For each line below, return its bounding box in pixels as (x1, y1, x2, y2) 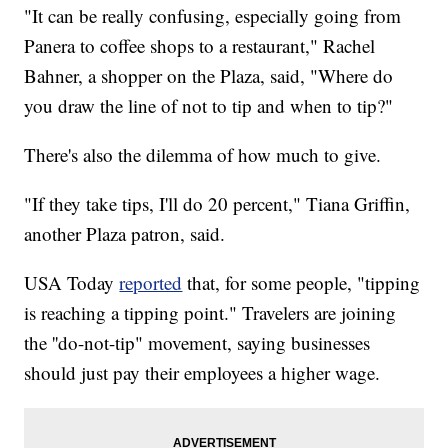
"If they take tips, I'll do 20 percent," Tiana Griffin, (24, 191, 411, 217)
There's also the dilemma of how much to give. (24, 142, 382, 168)
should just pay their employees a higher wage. (24, 360, 381, 386)
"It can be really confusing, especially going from (24, 3, 402, 29)
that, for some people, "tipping (187, 270, 421, 296)
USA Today (24, 270, 120, 296)
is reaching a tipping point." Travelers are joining (24, 300, 397, 326)
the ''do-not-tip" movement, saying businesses (24, 330, 371, 356)
